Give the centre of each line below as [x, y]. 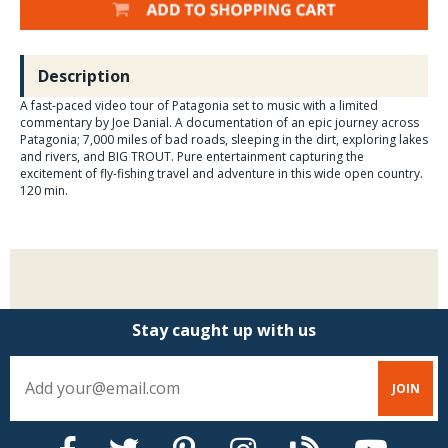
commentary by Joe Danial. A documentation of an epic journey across [219, 122]
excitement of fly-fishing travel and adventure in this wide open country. [221, 173]
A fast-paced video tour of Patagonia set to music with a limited [199, 105]
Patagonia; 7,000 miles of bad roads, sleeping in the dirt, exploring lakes [224, 139]
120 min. [44, 190]
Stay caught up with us [224, 329]
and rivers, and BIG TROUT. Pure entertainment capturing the [192, 156]
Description [84, 75]
